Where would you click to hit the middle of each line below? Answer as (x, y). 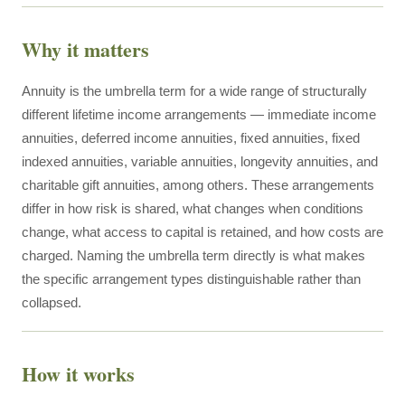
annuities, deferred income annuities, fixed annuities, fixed (191, 138)
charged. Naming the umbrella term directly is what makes (193, 255)
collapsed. (52, 302)
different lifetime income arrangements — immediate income (199, 114)
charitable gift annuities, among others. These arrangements (198, 185)
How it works (78, 374)
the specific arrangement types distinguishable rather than (191, 279)
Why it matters (85, 49)
